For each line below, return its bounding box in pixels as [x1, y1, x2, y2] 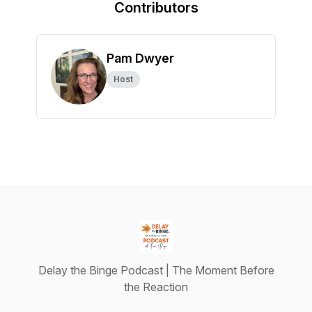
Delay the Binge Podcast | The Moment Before [38, 263, 274, 277]
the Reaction [124, 280, 188, 294]
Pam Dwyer [107, 51, 174, 65]
